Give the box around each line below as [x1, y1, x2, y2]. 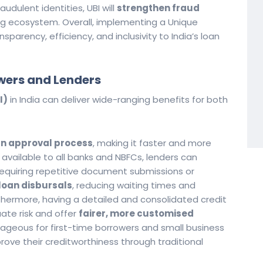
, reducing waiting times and [72, 179, 195, 191]
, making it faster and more [93, 137, 211, 149]
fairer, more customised [79, 207, 194, 220]
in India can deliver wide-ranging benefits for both [8, 93, 228, 106]
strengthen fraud [117, 2, 200, 14]
